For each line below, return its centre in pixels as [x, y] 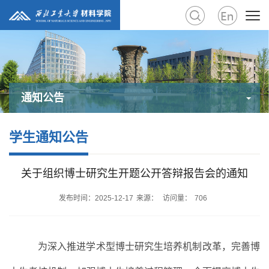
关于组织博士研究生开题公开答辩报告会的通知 [134, 174]
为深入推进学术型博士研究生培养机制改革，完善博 [149, 247]
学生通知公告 [49, 138]
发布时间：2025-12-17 [96, 198]
